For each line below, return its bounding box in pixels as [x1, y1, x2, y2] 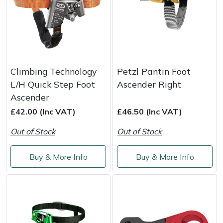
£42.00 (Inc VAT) [10, 107, 76, 117]
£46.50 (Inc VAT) [117, 107, 182, 117]
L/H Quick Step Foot [10, 79, 95, 90]
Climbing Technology [10, 66, 97, 77]
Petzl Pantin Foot [117, 66, 191, 77]
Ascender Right [117, 79, 181, 90]
